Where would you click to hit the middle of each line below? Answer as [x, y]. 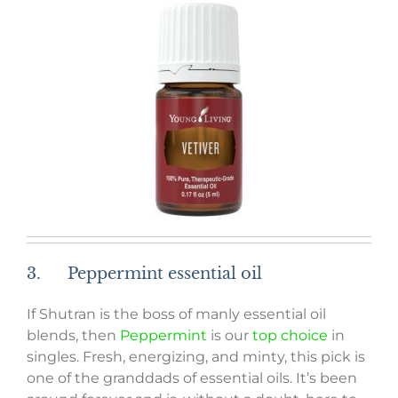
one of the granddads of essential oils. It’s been [192, 378]
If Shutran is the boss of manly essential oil [176, 314]
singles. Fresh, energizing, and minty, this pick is [196, 357]
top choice [290, 336]
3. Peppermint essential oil [144, 274]
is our [230, 336]
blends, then [73, 336]
